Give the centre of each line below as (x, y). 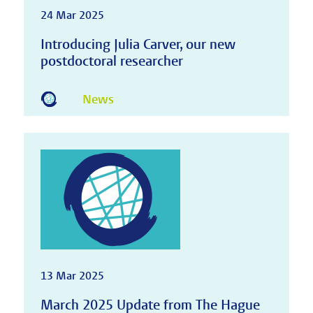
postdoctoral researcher (111, 61)
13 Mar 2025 (72, 276)
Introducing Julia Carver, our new (138, 44)
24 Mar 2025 (72, 15)
